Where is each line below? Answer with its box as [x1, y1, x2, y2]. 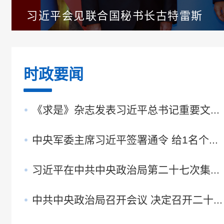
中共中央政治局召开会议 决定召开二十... [32, 194, 222, 205]
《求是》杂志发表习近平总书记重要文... [32, 104, 219, 115]
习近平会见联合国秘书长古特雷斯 [26, 9, 203, 22]
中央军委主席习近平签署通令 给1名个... [32, 134, 218, 145]
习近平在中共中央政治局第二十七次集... [32, 164, 219, 175]
